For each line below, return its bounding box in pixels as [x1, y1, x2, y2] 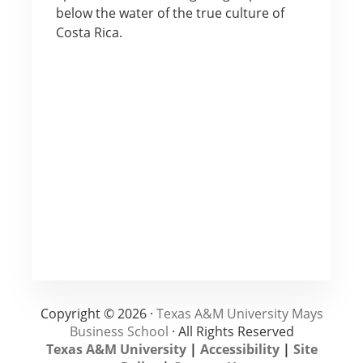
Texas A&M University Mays [156, 304, 323, 322]
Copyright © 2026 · [40, 304, 156, 322]
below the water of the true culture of [55, 3, 284, 22]
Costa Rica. [55, 23, 122, 41]
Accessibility [199, 340, 280, 358]
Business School [69, 322, 169, 340]
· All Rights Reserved [168, 322, 294, 340]
